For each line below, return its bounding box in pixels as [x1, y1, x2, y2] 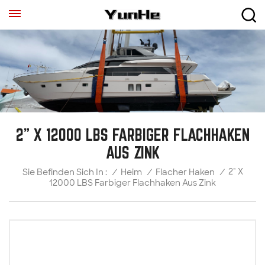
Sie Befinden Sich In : [22, 167, 107, 177]
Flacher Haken [155, 166, 215, 177]
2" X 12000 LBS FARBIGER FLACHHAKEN [15, 125, 250, 144]
